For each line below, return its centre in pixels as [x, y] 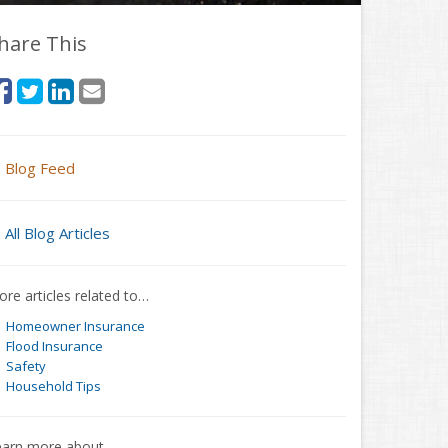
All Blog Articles [57, 233]
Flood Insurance [54, 346]
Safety [25, 366]
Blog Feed [40, 168]
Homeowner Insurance [75, 326]
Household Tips [53, 386]
